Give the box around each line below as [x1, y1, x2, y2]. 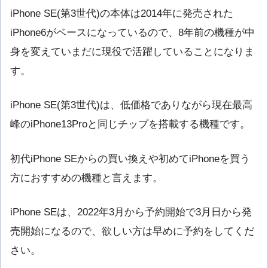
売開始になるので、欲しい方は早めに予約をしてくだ [10, 225, 254, 237]
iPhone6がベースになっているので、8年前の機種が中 [10, 27, 255, 39]
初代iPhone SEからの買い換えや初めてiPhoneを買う [10, 153, 250, 165]
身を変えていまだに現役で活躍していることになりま [10, 46, 254, 58]
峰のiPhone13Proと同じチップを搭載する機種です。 [10, 118, 250, 130]
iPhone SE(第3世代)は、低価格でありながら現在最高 [10, 99, 252, 111]
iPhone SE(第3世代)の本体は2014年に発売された [10, 8, 233, 20]
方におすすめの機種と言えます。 [10, 172, 163, 184]
